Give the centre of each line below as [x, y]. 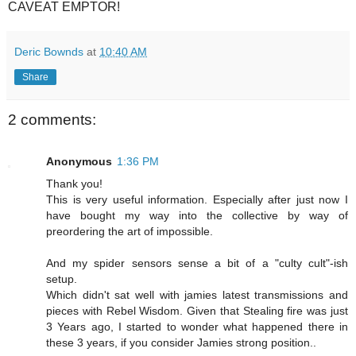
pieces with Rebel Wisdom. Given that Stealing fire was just [197, 310]
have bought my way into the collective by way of [197, 215]
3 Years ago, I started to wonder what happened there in [197, 326]
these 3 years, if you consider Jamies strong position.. [181, 342]
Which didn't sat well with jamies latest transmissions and [197, 294]
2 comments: [52, 120]
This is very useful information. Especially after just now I [197, 199]
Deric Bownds [49, 52]
